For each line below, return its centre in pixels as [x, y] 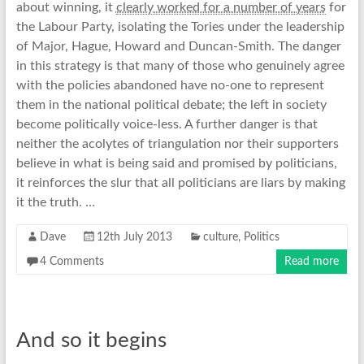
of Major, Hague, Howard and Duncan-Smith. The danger [178, 47]
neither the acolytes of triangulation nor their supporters [177, 144]
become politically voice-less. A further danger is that [167, 125]
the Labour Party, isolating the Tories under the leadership [180, 27]
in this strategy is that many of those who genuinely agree [180, 66]
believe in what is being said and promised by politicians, [176, 164]
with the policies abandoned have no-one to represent [170, 86]
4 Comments [71, 262]
